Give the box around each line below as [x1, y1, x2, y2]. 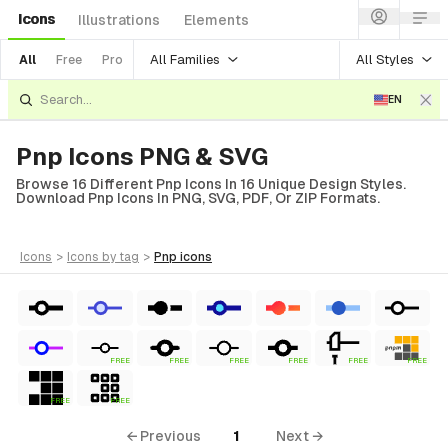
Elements [184, 12, 249, 28]
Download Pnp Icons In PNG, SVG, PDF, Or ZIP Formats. [16, 190, 380, 206]
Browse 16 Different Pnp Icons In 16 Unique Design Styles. [16, 176, 406, 192]
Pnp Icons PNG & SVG [16, 143, 268, 170]
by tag [102, 250, 139, 264]
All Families [150, 51, 220, 67]
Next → [275, 428, 323, 444]
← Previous [125, 428, 201, 444]
